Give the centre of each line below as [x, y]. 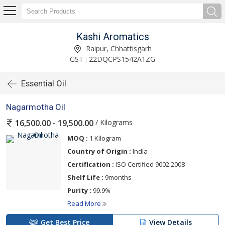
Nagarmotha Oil [36, 107]
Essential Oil [44, 83]
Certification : [91, 164]
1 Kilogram [104, 138]
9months [118, 178]
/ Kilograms [113, 122]
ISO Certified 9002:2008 [149, 164]
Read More [85, 204]
